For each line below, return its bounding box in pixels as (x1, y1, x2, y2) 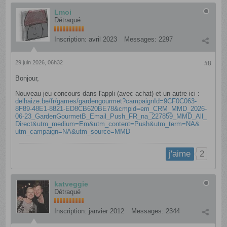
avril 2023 (89, 35, 118, 44)
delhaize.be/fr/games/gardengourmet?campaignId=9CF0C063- (15, 97, 197, 105)
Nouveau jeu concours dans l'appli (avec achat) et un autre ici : (15, 90, 200, 98)
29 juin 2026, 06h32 (15, 59, 63, 66)
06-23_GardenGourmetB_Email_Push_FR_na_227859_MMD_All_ (15, 112, 207, 121)
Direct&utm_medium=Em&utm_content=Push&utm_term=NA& (15, 120, 200, 128)
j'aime (169, 149, 191, 159)
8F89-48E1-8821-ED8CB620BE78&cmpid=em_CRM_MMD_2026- (15, 105, 207, 113)
